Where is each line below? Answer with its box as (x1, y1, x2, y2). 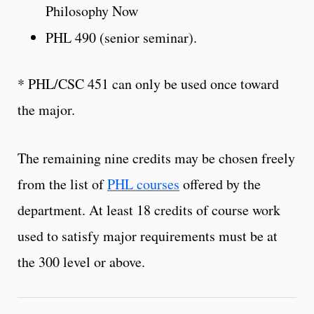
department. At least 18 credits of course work (18, 200, 280, 219)
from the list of (18, 174, 107, 193)
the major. (18, 100, 75, 119)
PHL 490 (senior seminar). (46, 27, 197, 47)
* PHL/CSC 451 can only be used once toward (18, 74, 279, 93)
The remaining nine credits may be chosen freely (18, 148, 295, 168)
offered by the (179, 174, 261, 193)
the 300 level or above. (18, 252, 145, 271)
